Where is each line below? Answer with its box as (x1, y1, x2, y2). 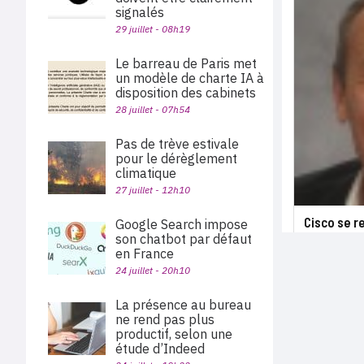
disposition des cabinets (115, 84, 262, 101)
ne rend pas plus (115, 311, 214, 327)
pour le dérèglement (115, 150, 237, 167)
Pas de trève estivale (115, 136, 239, 152)
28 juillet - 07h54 (115, 103, 190, 115)
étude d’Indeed (115, 340, 205, 357)
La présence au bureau (115, 297, 251, 313)
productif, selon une (115, 326, 232, 342)
